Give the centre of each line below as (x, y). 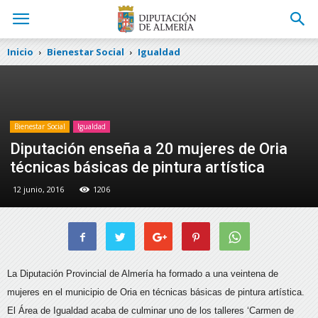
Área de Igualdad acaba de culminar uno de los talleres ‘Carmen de (155, 311)
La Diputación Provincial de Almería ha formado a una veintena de (143, 274)
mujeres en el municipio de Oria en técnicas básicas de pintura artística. (156, 292)
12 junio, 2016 (38, 189)
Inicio (20, 52)
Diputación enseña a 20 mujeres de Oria (149, 149)
